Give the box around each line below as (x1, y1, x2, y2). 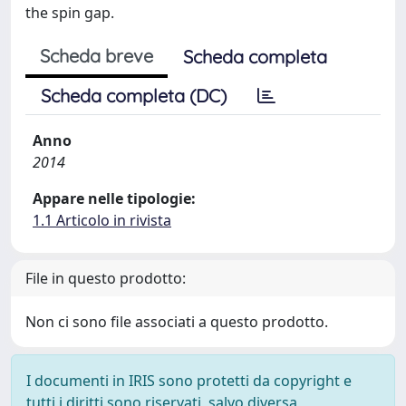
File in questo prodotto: (25, 268, 186, 288)
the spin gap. (25, 3, 114, 23)
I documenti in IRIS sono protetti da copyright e (26, 371, 352, 391)
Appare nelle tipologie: (33, 188, 196, 208)
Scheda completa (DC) (41, 84, 227, 107)
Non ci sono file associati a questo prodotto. (25, 312, 328, 332)
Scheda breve (40, 44, 153, 67)
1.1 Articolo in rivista (33, 210, 171, 230)
